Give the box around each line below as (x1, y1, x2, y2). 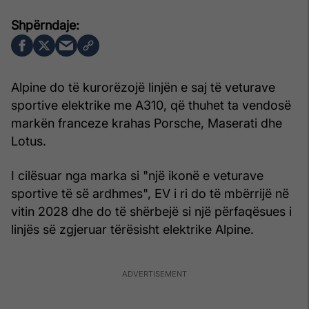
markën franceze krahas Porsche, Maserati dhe (11, 115, 282, 130)
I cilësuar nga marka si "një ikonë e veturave (11, 168, 263, 183)
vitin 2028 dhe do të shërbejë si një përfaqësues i (11, 203, 292, 219)
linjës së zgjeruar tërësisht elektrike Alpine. (11, 221, 254, 237)
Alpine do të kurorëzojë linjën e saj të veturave (11, 79, 275, 94)
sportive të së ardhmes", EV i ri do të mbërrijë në (11, 186, 289, 201)
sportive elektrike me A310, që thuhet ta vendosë (11, 97, 291, 112)
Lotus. (11, 133, 46, 148)
